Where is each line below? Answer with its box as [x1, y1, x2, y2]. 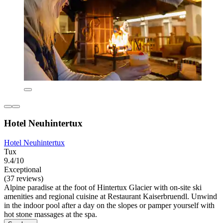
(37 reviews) [4, 174, 43, 183]
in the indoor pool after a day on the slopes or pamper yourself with [4, 201, 215, 210]
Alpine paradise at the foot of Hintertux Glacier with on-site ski [4, 183, 202, 192]
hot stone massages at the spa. [4, 210, 97, 219]
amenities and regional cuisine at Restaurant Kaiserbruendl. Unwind [4, 192, 217, 201]
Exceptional [4, 165, 41, 174]
